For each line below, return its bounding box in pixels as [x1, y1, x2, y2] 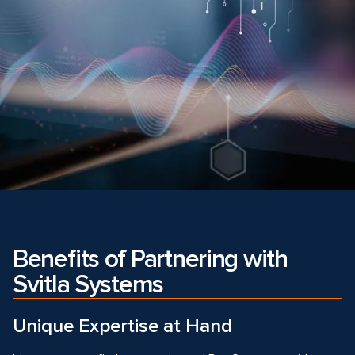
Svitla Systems [13, 269, 164, 300]
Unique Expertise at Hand [13, 315, 232, 338]
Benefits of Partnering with [13, 244, 288, 275]
